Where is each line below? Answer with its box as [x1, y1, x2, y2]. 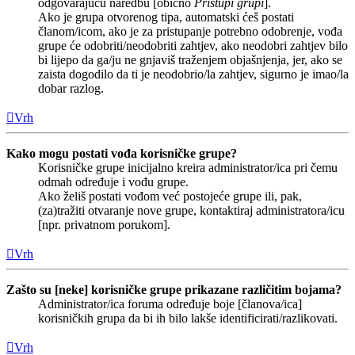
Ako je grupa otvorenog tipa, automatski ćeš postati [38, 10, 294, 25]
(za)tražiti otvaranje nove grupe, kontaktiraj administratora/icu [38, 204, 345, 218]
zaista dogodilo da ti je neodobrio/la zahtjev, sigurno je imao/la [38, 67, 349, 82]
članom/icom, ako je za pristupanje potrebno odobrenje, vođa [38, 25, 342, 39]
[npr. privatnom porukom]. [38, 218, 170, 232]
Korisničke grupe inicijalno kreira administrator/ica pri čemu [38, 161, 338, 175]
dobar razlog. [38, 82, 104, 96]
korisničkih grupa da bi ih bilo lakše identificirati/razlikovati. [38, 311, 338, 326]
